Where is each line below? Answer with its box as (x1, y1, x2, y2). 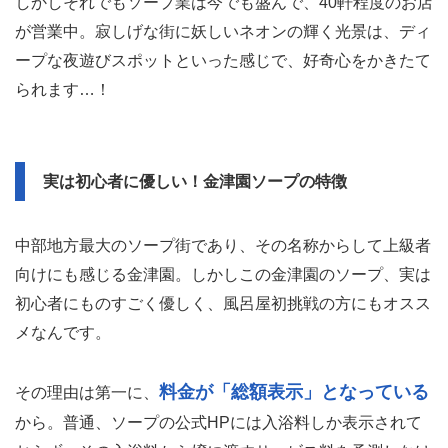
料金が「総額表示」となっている (159, 381, 429, 402)
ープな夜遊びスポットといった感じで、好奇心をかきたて (15, 51, 431, 69)
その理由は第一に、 (15, 383, 159, 401)
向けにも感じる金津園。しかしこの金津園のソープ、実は (15, 265, 431, 283)
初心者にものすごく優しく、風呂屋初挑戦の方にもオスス (15, 294, 431, 312)
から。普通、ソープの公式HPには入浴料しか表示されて (15, 413, 422, 431)
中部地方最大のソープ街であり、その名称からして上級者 (15, 236, 431, 254)
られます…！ (15, 80, 111, 98)
